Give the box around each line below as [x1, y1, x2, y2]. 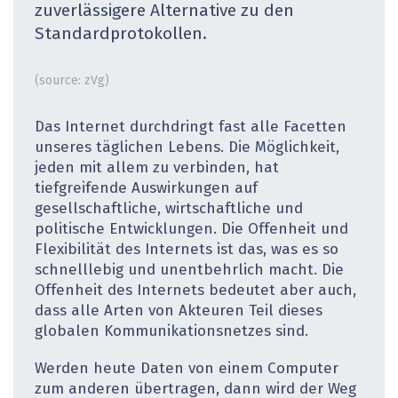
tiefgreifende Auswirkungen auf [35, 180, 258, 196]
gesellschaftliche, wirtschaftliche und [35, 201, 303, 217]
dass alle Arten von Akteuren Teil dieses [35, 303, 322, 319]
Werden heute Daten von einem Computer [35, 362, 338, 378]
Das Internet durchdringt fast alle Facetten [35, 119, 346, 135]
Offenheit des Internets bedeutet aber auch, [35, 283, 356, 298]
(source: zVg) [35, 74, 109, 87]
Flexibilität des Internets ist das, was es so [35, 242, 338, 258]
